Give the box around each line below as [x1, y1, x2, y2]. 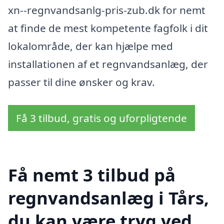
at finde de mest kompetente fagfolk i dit [8, 21, 208, 35]
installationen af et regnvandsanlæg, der [8, 57, 208, 71]
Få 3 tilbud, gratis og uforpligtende [16, 110, 187, 125]
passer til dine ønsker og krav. [8, 75, 155, 89]
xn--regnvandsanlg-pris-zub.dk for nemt [8, 3, 205, 17]
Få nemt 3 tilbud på [8, 162, 175, 186]
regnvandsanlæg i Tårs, [8, 185, 209, 209]
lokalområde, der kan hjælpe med [8, 39, 173, 53]
